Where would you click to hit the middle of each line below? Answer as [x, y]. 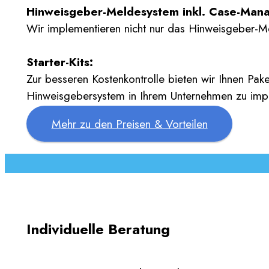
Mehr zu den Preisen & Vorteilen [129, 123]
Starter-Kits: [60, 62]
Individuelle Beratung [98, 229]
